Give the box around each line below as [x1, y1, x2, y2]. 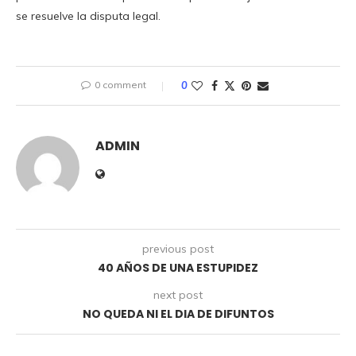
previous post [142, 241, 214, 256]
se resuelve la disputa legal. [16, 8, 161, 23]
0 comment [95, 78, 146, 91]
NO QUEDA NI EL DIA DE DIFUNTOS [82, 305, 274, 322]
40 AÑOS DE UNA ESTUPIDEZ [98, 259, 258, 276]
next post [153, 287, 203, 302]
